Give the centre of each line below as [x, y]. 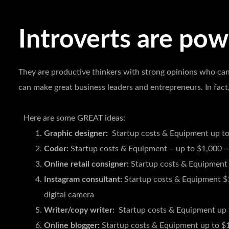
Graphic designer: [76, 133]
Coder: [56, 148]
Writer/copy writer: [79, 210]
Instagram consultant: [83, 179]
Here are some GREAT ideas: [74, 118]
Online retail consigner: [86, 164]
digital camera [69, 194]
